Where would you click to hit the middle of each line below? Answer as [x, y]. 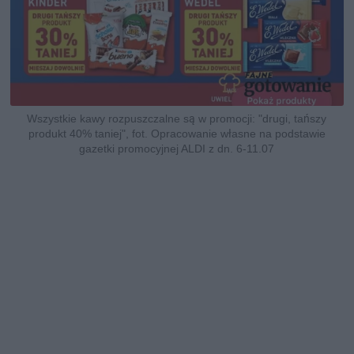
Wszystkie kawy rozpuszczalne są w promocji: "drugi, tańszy [177, 118]
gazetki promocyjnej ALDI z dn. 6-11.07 [177, 148]
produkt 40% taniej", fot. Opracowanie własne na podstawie [177, 133]
